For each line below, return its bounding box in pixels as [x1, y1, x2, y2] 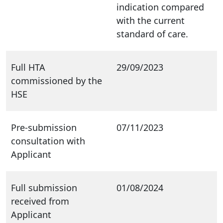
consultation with [11, 134, 85, 147]
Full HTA [11, 61, 45, 73]
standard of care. [116, 27, 188, 40]
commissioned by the [11, 74, 102, 87]
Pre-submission [11, 121, 77, 133]
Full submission [11, 181, 77, 194]
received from [11, 195, 69, 207]
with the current [116, 14, 185, 26]
